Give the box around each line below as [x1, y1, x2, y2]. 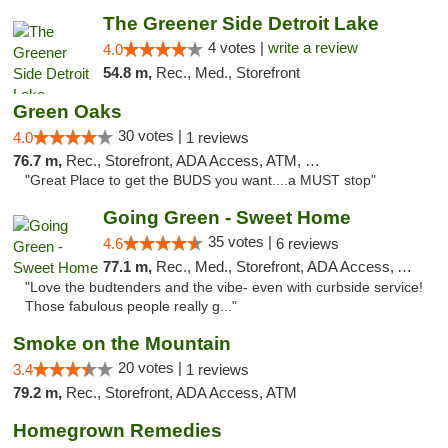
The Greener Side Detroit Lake [102, 13, 379, 34]
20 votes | [118, 359, 186, 376]
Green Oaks [13, 101, 122, 122]
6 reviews [275, 235, 339, 252]
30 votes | [118, 127, 186, 144]
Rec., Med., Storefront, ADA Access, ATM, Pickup [155, 258, 397, 275]
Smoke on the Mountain [13, 333, 231, 354]
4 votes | [207, 39, 268, 56]
